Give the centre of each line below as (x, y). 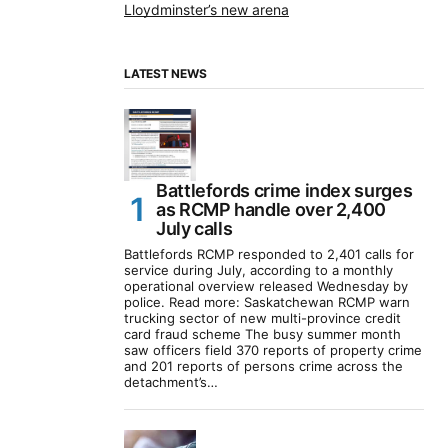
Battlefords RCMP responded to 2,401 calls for (269, 254)
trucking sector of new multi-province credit (262, 318)
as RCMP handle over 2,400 (271, 210)
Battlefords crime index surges (284, 191)
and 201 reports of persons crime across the (263, 366)
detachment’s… (171, 382)
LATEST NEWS (165, 74)
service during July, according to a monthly (258, 270)
